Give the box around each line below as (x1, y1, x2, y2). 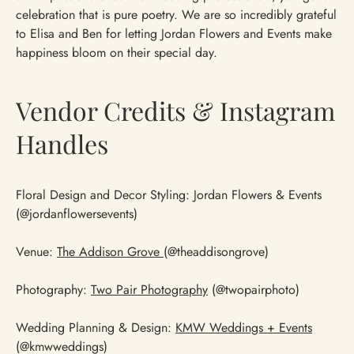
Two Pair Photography (91, 281, 208, 299)
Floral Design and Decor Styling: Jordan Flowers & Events (16, 186, 322, 205)
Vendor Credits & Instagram (16, 93, 335, 128)
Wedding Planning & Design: (16, 318, 175, 337)
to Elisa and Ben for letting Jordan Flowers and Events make (16, 24, 332, 43)
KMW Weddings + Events (175, 318, 312, 337)
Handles (16, 126, 108, 161)
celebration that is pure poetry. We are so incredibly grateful (16, 6, 337, 24)
